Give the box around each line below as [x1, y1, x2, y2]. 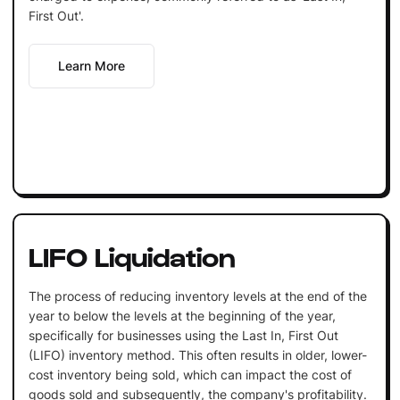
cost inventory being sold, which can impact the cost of [28, 366, 352, 382]
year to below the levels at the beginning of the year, [28, 307, 336, 323]
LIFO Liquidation [28, 238, 236, 271]
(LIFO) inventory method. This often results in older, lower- [28, 346, 367, 362]
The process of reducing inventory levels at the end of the [28, 287, 367, 304]
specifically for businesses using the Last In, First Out [28, 327, 338, 343]
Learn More [57, 57, 125, 73]
